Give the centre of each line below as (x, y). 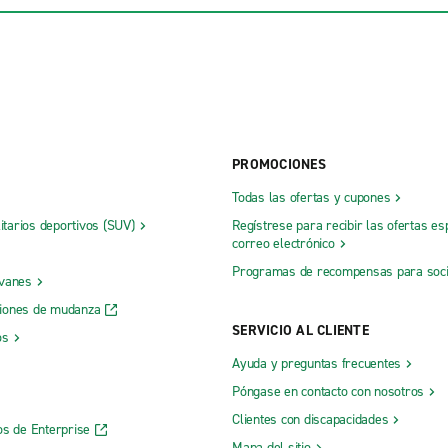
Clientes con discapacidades (310, 419)
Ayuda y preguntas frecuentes (316, 363)
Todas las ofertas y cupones (311, 197)
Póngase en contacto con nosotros (328, 391)
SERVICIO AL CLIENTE (300, 330)
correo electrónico (283, 243)
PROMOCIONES (279, 164)
